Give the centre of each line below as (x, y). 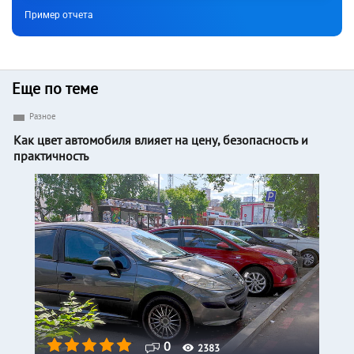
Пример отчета (59, 15)
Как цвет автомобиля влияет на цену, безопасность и (161, 140)
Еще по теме (55, 89)
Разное (43, 117)
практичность (51, 156)
